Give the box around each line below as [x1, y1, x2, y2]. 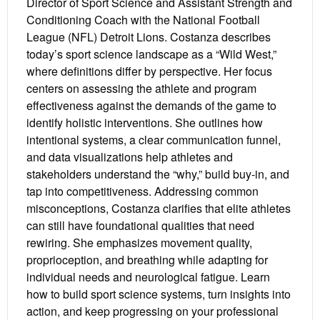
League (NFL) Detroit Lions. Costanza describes [26, 29, 271, 46]
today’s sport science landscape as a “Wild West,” [26, 46, 276, 63]
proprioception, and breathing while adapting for [26, 251, 268, 269]
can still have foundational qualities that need [26, 217, 254, 234]
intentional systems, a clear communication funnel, [26, 131, 281, 149]
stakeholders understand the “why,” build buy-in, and [26, 166, 289, 183]
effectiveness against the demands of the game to [26, 97, 276, 114]
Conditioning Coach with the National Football [26, 11, 260, 29]
